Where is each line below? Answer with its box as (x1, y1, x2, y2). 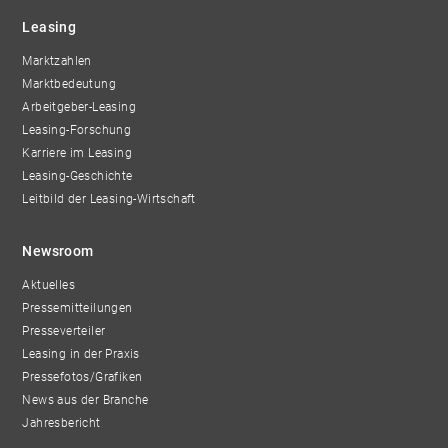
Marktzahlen (22, 54, 92, 68)
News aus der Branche (22, 393, 149, 407)
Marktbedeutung (22, 77, 116, 91)
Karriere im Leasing (22, 146, 132, 160)
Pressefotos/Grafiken (22, 370, 143, 384)
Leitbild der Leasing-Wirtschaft (22, 192, 196, 206)
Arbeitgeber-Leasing (22, 100, 136, 114)
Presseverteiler (22, 324, 106, 338)
